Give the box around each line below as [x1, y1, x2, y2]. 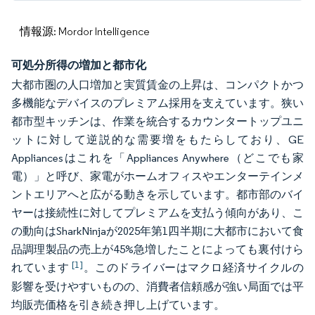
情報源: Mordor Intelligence [20, 25, 150, 38]
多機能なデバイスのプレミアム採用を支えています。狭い [11, 96, 304, 110]
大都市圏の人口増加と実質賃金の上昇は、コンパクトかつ [11, 78, 304, 91]
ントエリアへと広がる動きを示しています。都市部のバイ [11, 188, 304, 201]
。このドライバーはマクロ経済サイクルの [83, 261, 304, 274]
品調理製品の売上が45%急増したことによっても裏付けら [11, 243, 304, 256]
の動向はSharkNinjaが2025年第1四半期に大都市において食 [11, 224, 304, 238]
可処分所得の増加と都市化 [11, 58, 146, 72]
